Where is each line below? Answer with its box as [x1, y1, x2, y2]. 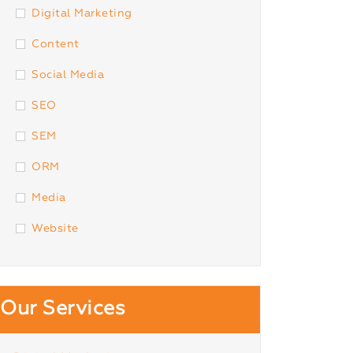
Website [32, 223, 79, 234]
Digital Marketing [32, 8, 132, 19]
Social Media [32, 69, 105, 80]
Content [32, 39, 80, 50]
